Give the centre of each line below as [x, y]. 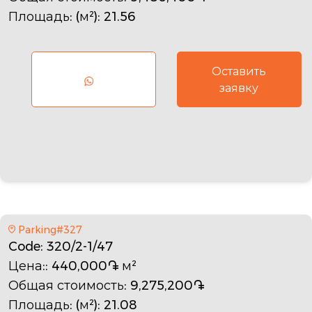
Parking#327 [50, 229]
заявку [239, 88]
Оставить [239, 71]
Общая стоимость [66, 285]
